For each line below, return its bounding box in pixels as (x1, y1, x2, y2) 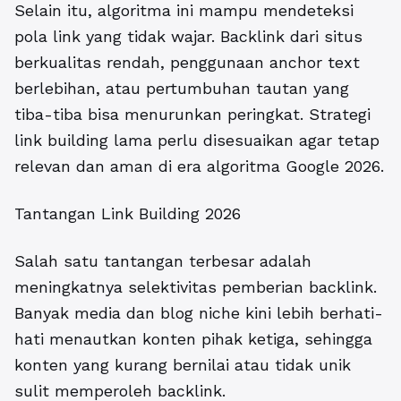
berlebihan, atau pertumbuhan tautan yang (14, 78, 349, 98)
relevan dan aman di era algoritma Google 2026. (14, 156, 384, 175)
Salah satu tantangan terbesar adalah (14, 251, 311, 270)
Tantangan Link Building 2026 (14, 203, 241, 223)
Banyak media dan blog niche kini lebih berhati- (14, 303, 383, 322)
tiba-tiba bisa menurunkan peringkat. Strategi (14, 104, 371, 124)
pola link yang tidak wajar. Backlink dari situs (14, 26, 363, 46)
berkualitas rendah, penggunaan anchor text (14, 52, 360, 72)
